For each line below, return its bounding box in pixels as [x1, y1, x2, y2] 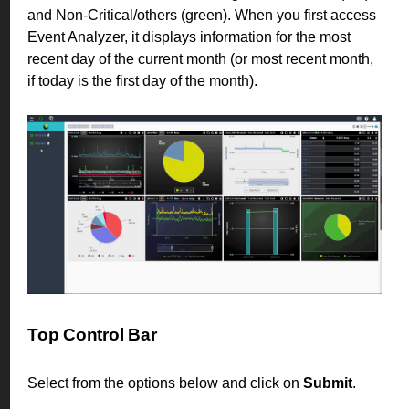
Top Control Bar [27, 324, 157, 344]
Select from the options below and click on [27, 374, 303, 391]
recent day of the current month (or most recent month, [27, 51, 373, 67]
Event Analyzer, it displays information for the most [27, 29, 351, 45]
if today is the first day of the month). [27, 73, 257, 89]
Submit [303, 374, 352, 391]
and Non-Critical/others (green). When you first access [27, 7, 376, 23]
